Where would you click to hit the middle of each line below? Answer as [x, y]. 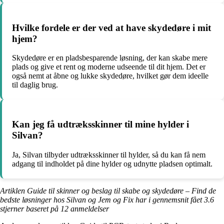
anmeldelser [89, 208]
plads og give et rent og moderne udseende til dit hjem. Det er [109, 67]
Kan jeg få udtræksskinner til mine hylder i [100, 124]
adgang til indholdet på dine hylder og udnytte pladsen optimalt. [112, 163]
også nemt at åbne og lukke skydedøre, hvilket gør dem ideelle [110, 76]
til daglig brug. [35, 85]
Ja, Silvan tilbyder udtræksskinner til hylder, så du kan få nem [109, 154]
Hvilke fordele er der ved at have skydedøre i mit [111, 27]
